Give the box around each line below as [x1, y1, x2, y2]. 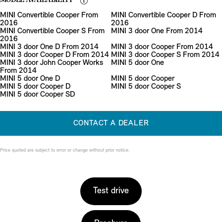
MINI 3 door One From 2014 [111, 27, 203, 36]
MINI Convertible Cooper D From [111, 11, 216, 20]
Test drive [93, 186, 129, 196]
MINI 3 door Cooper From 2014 [111, 43, 213, 52]
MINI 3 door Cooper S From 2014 [111, 51, 220, 59]
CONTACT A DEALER [73, 119, 149, 128]
